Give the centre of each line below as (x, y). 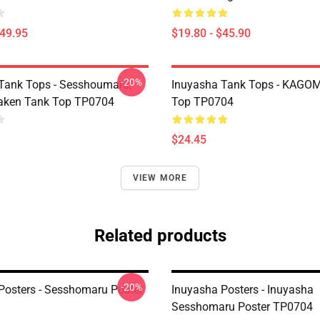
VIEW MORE (160, 178)
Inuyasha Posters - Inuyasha (242, 290)
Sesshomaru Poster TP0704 (242, 307)
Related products (160, 236)
